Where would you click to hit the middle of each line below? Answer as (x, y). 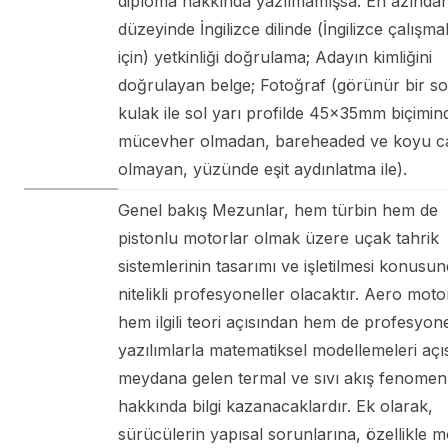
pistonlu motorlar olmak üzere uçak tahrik (278, 237)
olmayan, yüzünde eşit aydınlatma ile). (262, 168)
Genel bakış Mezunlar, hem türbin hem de (278, 209)
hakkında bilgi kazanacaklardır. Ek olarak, (275, 405)
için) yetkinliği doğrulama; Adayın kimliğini (275, 56)
